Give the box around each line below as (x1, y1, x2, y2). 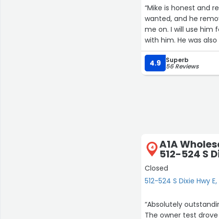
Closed (145, 163, 169, 173)
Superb (166, 56, 189, 64)
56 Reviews (166, 62, 199, 70)
